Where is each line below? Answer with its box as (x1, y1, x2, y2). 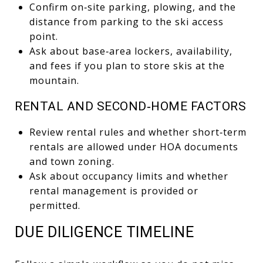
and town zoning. (29, 154, 114, 168)
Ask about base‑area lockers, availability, (29, 44, 232, 58)
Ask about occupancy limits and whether (29, 169, 228, 183)
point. (29, 29, 58, 43)
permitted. (29, 198, 80, 212)
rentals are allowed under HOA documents (29, 140, 238, 153)
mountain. (29, 73, 79, 87)
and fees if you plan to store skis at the (29, 59, 225, 72)
